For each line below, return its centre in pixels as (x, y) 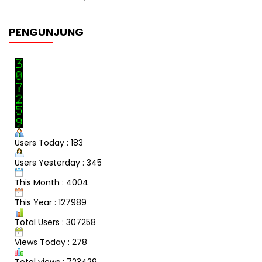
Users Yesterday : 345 (58, 162)
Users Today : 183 (49, 142)
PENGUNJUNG (46, 32)
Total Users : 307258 (55, 222)
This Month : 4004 (51, 182)
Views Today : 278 (51, 242)
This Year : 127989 (51, 202)
